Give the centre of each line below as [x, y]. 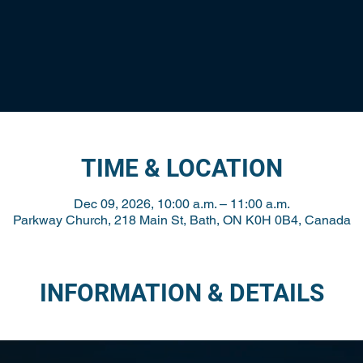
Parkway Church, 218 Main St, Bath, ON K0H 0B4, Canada [181, 220]
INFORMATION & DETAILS [181, 293]
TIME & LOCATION [181, 168]
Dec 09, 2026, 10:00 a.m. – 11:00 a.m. [181, 204]
